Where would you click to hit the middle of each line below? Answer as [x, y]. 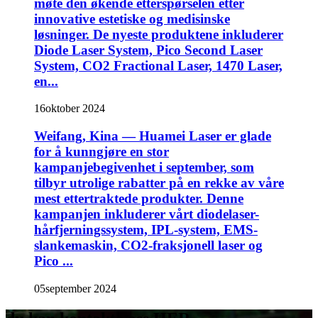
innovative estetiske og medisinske [132, 18]
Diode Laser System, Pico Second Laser [148, 50]
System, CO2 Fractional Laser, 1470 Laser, [158, 65]
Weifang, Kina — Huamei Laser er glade [153, 136]
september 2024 [81, 288]
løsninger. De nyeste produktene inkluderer [159, 34]
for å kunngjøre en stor [102, 151]
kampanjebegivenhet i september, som [144, 167]
